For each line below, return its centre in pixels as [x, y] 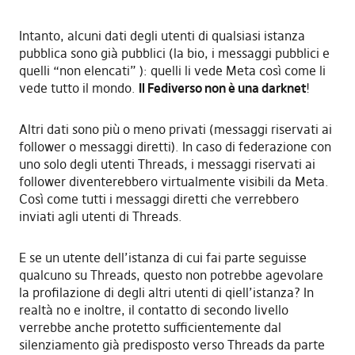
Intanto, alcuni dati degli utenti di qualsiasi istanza [162, 35]
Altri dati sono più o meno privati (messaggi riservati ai [175, 129]
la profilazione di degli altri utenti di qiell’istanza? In [166, 292]
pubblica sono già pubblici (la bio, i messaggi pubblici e [174, 53]
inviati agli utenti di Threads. [100, 216]
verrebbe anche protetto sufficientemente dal [150, 327]
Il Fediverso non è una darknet [222, 88]
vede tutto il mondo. [78, 88]
